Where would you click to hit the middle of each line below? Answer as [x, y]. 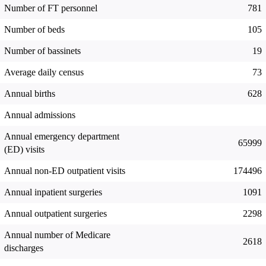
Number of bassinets [42, 51]
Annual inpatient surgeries [53, 192]
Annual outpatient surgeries [56, 214]
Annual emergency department [62, 137]
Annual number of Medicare [57, 235]
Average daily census [44, 72]
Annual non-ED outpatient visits [65, 171]
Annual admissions [40, 115]
